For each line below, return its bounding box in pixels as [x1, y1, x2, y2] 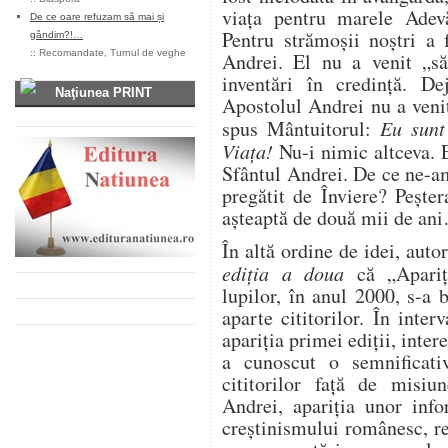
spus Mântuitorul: [222, 115, 380, 142]
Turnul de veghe [110, 47, 186, 58]
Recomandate [39, 47, 104, 58]
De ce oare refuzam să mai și [30, 11, 164, 22]
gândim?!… [30, 29, 83, 40]
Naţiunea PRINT [55, 85, 152, 100]
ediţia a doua [222, 260, 357, 286]
